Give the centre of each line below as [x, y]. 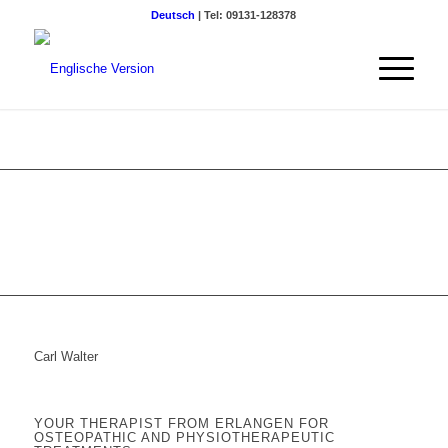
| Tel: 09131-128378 [246, 15]
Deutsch [173, 15]
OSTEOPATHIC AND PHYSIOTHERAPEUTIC [184, 437]
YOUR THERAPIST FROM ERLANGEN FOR [181, 423]
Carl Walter [65, 356]
